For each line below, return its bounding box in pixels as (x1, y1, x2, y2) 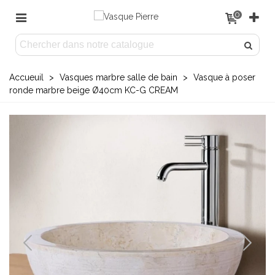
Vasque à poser (193, 72, 255, 82)
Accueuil (9, 72, 44, 82)
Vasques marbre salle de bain (60, 72, 177, 82)
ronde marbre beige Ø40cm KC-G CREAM (9, 85, 178, 95)
